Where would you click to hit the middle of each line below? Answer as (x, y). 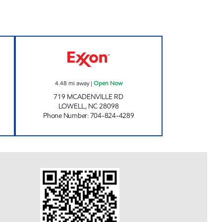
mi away (79, 83)
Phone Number (65, 116)
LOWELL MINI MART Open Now (144, 41)
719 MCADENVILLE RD (89, 97)
